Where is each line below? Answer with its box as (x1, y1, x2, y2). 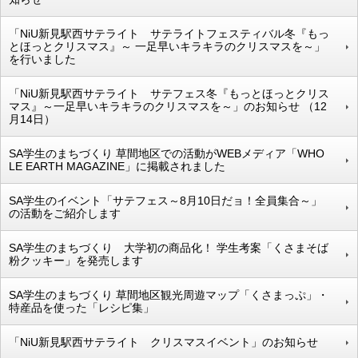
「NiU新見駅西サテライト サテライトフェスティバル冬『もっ (9, 26, 329, 40)
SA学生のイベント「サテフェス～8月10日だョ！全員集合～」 (9, 193, 322, 207)
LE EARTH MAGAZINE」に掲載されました (9, 159, 225, 173)
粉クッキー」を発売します (9, 253, 143, 267)
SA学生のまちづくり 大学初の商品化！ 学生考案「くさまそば (9, 241, 328, 254)
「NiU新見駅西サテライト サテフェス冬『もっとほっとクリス (9, 86, 329, 100)
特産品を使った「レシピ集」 (9, 300, 154, 314)
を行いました (9, 52, 76, 66)
